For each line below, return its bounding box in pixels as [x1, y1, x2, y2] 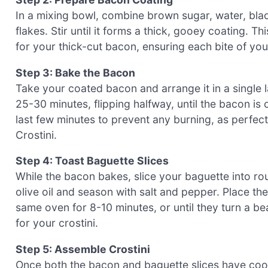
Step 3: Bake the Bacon [16, 66, 135, 79]
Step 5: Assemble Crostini [16, 242, 150, 255]
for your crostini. [16, 217, 98, 230]
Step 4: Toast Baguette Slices [16, 154, 169, 167]
